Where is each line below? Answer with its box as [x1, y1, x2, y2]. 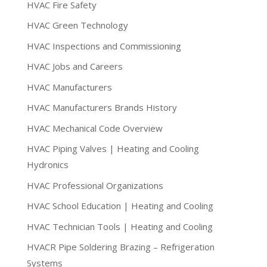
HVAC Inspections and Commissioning [26, 39, 181, 52]
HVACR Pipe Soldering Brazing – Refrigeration [26, 241, 215, 253]
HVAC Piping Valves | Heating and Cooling [26, 142, 199, 155]
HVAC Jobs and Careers [26, 60, 123, 73]
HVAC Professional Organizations [26, 179, 163, 191]
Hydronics [26, 159, 69, 171]
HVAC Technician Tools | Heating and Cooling [26, 220, 213, 232]
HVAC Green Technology [26, 19, 128, 32]
